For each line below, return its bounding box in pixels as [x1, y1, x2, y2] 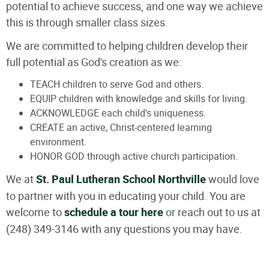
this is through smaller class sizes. [6, 14, 168, 30]
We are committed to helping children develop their [6, 38, 248, 53]
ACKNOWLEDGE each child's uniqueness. [30, 106, 206, 120]
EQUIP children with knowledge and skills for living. [30, 91, 247, 106]
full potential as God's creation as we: [6, 54, 181, 70]
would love [206, 171, 259, 187]
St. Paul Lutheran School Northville [36, 171, 206, 188]
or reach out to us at [163, 204, 261, 220]
